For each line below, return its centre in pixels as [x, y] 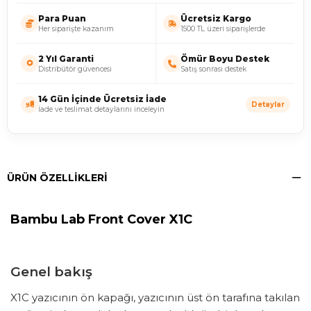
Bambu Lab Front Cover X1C [101, 220]
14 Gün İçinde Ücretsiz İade [102, 100]
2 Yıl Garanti [66, 59]
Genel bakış [51, 272]
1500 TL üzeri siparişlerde [223, 28]
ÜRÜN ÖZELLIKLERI [57, 178]
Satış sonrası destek [213, 69]
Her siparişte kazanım [76, 28]
